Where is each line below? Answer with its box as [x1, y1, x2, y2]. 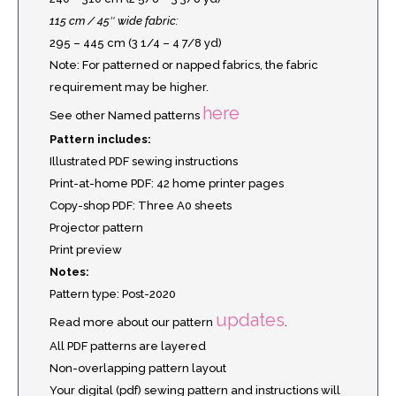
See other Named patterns [49, 108, 202, 122]
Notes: [49, 264, 89, 278]
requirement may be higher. [49, 80, 209, 94]
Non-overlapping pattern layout [49, 361, 226, 375]
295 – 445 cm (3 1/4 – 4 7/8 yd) [49, 35, 222, 49]
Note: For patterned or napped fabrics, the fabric [49, 57, 318, 72]
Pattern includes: [49, 132, 151, 146]
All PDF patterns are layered [49, 339, 206, 353]
